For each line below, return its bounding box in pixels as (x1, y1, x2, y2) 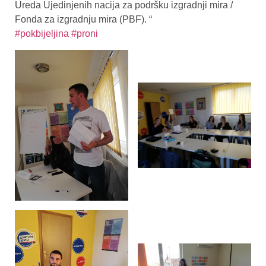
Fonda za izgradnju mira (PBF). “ (15, 14, 152, 25)
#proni (71, 28, 98, 39)
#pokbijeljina (15, 28, 69, 39)
